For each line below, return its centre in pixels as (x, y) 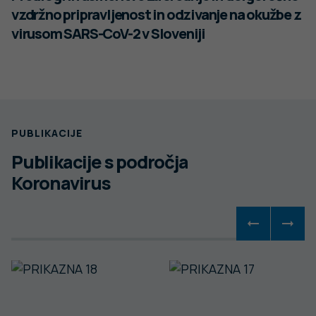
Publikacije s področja (100, 162)
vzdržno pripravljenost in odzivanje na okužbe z (156, 14)
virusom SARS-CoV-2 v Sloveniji (108, 33)
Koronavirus (61, 183)
